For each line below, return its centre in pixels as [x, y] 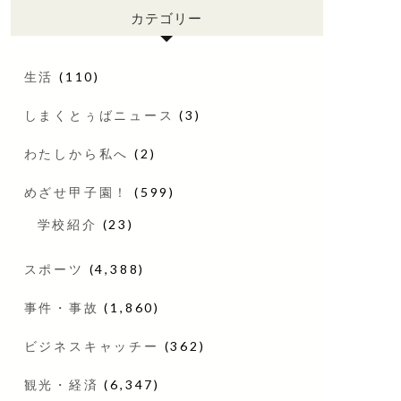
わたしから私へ [77, 153]
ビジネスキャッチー [91, 346]
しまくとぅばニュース [99, 115]
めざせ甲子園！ [77, 192]
